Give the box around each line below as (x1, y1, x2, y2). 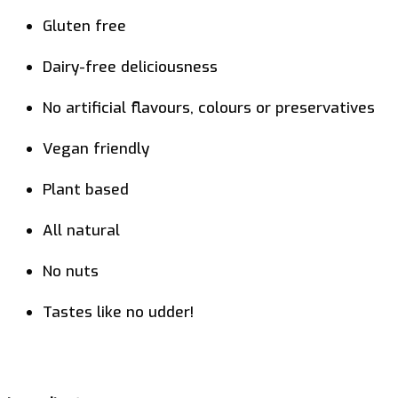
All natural (43, 219, 120, 241)
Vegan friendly (43, 138, 149, 159)
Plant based (43, 179, 129, 200)
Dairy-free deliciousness (43, 56, 218, 77)
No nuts (43, 260, 99, 282)
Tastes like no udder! (43, 301, 194, 322)
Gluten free (43, 15, 126, 36)
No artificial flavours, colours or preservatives (43, 97, 375, 118)
